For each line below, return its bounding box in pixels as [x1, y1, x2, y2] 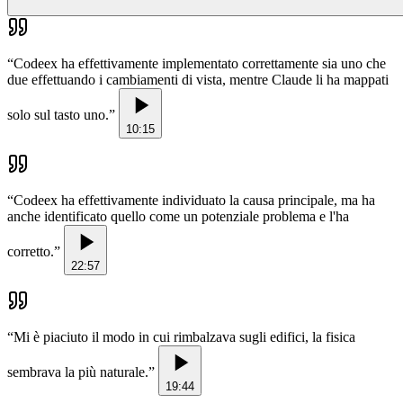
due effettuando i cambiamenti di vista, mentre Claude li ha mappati [7, 72, 389, 88]
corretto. [7, 244, 54, 260]
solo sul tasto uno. [7, 107, 109, 123]
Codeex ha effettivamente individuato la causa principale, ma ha [13, 193, 375, 209]
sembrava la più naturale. [7, 364, 148, 381]
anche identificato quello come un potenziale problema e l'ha [7, 209, 349, 225]
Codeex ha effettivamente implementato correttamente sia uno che [13, 56, 386, 72]
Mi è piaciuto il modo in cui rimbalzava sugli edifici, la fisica [13, 329, 355, 345]
